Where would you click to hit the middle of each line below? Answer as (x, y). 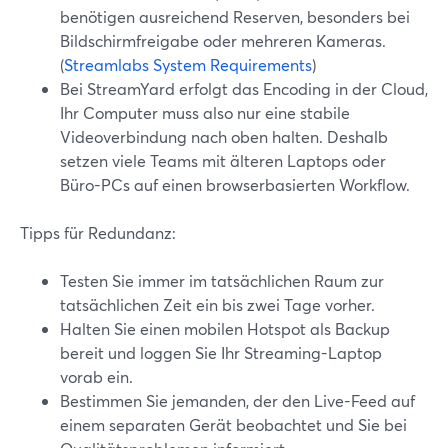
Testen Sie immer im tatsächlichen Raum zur (222, 280)
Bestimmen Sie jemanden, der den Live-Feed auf (237, 400)
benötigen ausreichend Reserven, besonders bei (235, 16)
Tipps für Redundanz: (98, 232)
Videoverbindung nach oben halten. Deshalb (224, 136)
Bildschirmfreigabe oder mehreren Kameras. (223, 40)
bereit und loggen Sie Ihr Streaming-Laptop (221, 352)
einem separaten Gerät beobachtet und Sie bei (233, 424)
